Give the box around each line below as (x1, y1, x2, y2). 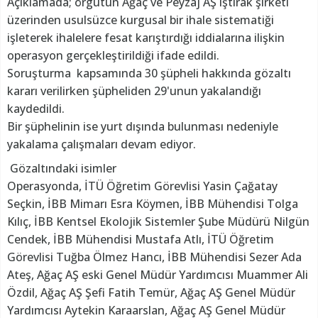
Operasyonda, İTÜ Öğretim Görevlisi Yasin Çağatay (7, 177, 278, 194)
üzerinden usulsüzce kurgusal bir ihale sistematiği (7, 11, 274, 28)
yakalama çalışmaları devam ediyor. (7, 136, 196, 152)
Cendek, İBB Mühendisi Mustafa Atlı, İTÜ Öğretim (7, 231, 274, 247)
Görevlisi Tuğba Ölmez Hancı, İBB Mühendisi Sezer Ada (7, 248, 302, 265)
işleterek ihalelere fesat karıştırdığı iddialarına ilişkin (7, 29, 285, 45)
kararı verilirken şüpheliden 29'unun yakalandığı (7, 82, 261, 99)
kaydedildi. (7, 100, 65, 116)
